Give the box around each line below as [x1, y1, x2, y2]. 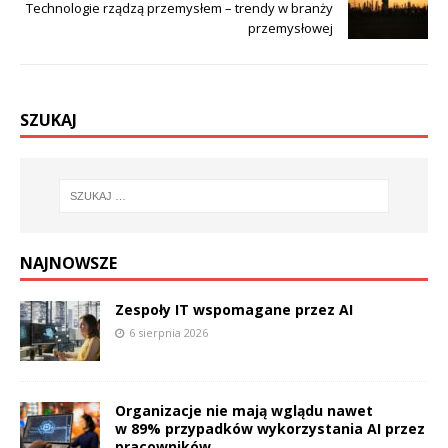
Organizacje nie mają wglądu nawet [115, 401, 373, 420]
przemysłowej [248, 19, 333, 38]
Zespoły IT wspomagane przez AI [115, 300, 353, 319]
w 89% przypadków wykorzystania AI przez [115, 419, 425, 438]
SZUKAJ [20, 109, 77, 132]
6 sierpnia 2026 [129, 325, 208, 340]
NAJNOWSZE [20, 252, 117, 274]
